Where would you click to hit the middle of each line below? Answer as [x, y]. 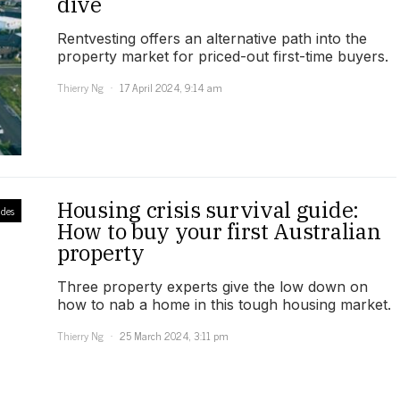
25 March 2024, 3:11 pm [174, 336]
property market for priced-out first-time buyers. [223, 57]
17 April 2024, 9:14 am [171, 88]
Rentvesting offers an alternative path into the [212, 39]
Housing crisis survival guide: [208, 210]
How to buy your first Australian [219, 232]
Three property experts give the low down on [212, 287]
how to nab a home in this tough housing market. [224, 305]
